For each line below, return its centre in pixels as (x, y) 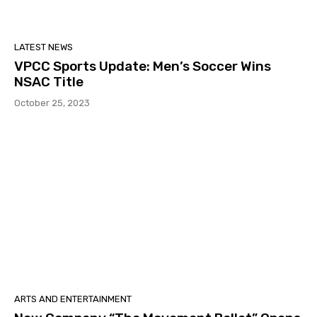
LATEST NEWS (44, 47)
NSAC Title (49, 82)
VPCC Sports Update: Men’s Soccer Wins (143, 67)
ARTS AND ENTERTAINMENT (73, 299)
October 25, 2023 (52, 103)
